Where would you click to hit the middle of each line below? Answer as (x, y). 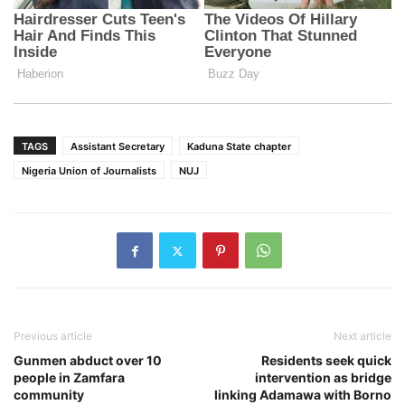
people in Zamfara (69, 378)
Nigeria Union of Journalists (89, 171)
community (49, 395)
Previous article (53, 336)
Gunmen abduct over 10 (88, 361)
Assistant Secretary (118, 147)
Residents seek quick (326, 361)
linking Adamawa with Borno (303, 395)
